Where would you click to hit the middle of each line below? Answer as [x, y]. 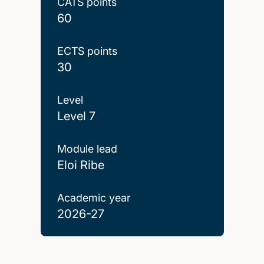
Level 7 [76, 116]
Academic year [94, 197]
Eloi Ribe [80, 165]
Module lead [87, 148]
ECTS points [87, 51]
